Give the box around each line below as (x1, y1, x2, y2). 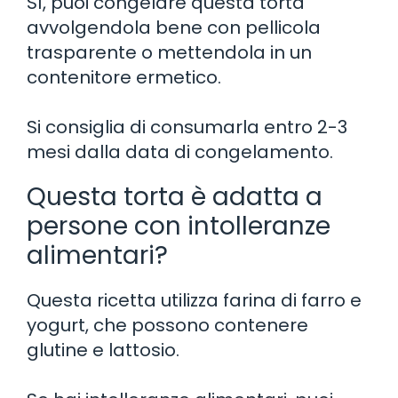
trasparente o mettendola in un (27, 39, 312, 65)
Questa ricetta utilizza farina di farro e (27, 287, 362, 313)
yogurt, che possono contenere (27, 312, 308, 338)
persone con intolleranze (27, 208, 330, 243)
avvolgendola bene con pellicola (27, 14, 321, 40)
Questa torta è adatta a (27, 179, 322, 214)
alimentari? (27, 237, 168, 273)
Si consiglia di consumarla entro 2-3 (27, 114, 347, 139)
